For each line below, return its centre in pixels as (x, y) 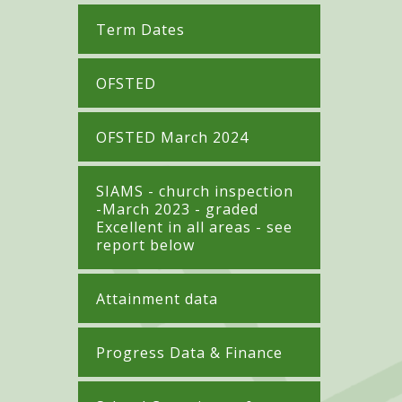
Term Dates (143, 29)
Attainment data (157, 298)
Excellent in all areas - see (194, 227)
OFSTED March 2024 (172, 137)
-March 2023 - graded (177, 209)
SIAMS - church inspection (195, 191)
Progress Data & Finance (189, 352)
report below (145, 245)
